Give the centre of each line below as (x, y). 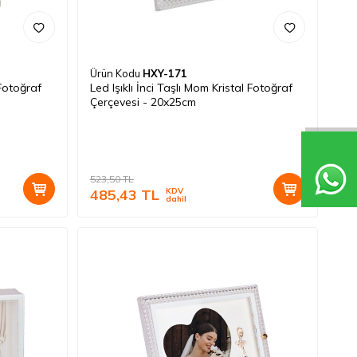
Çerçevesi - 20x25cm (143, 102)
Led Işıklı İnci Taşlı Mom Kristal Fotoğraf (191, 87)
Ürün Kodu (116, 73)
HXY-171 (165, 73)
